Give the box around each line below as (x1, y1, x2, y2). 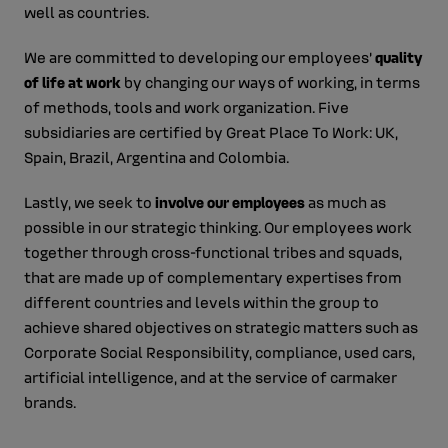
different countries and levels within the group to (24, 292, 379, 312)
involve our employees (155, 192, 305, 212)
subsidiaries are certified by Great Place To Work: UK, (24, 122, 398, 142)
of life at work (24, 72, 121, 92)
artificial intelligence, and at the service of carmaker (24, 367, 397, 387)
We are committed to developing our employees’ (24, 47, 375, 67)
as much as (305, 192, 386, 212)
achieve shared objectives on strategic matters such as (24, 317, 418, 337)
